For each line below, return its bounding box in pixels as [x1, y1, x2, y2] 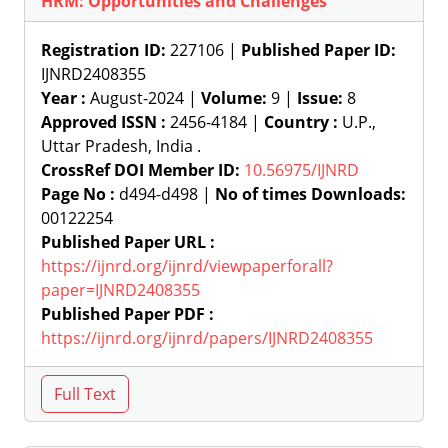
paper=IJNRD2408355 [41, 279, 200, 301]
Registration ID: [41, 39, 166, 61]
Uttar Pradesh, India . [41, 135, 201, 157]
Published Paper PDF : [41, 303, 214, 325]
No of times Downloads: [215, 183, 406, 205]
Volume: [201, 87, 267, 109]
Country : [264, 111, 338, 133]
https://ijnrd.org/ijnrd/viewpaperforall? [41, 255, 333, 277]
